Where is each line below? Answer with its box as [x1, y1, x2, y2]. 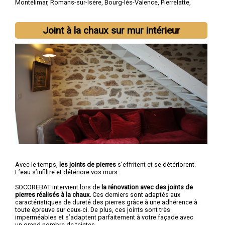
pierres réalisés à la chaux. [15, 190, 91, 198]
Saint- [175, 6, 191, 14]
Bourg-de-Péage [15, 6, 62, 14]
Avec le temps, [15, 160, 59, 168]
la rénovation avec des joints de [101, 183, 193, 191]
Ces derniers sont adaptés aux [91, 190, 180, 198]
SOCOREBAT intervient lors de [15, 183, 101, 191]
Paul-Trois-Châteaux [15, 14, 72, 22]
